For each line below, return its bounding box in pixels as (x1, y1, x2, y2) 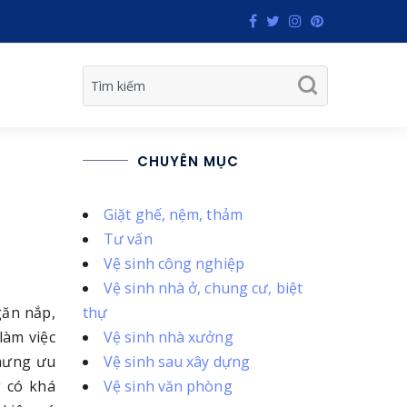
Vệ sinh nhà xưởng (104, 327, 233, 347)
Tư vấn (104, 229, 153, 249)
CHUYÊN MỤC (137, 152, 239, 171)
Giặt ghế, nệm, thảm (104, 204, 243, 224)
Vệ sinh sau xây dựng (104, 352, 250, 372)
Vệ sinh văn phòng (104, 376, 233, 396)
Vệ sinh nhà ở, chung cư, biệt (104, 278, 303, 298)
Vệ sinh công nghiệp (104, 253, 244, 273)
